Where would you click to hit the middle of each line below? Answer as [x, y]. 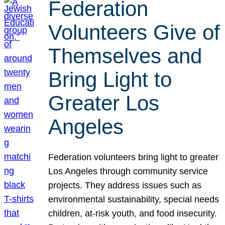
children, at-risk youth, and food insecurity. [133, 213]
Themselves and [125, 56]
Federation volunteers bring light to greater [134, 157]
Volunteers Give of [134, 33]
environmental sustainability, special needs [134, 199]
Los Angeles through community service [128, 171]
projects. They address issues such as [125, 185]
